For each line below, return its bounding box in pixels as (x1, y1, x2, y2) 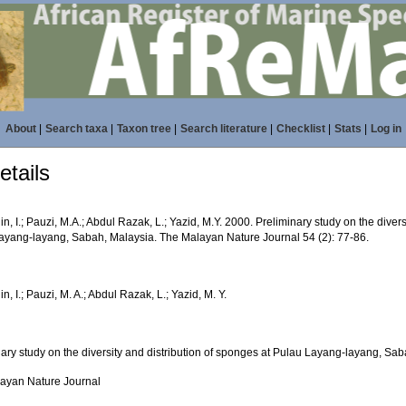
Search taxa (44, 122, 108, 135)
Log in (370, 122, 401, 135)
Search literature (179, 122, 267, 135)
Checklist (275, 122, 325, 135)
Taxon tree (116, 122, 171, 135)
